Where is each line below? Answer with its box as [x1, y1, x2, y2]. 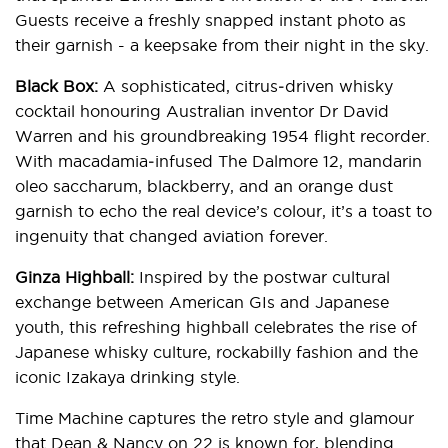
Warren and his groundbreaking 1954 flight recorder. [15, 127, 430, 145]
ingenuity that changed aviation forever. [15, 227, 328, 245]
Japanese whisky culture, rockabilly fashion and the [15, 343, 418, 361]
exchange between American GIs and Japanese [15, 293, 389, 311]
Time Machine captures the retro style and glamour [15, 409, 414, 427]
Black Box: [15, 77, 98, 95]
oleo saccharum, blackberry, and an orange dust [15, 177, 393, 195]
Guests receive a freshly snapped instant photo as [15, 11, 406, 29]
